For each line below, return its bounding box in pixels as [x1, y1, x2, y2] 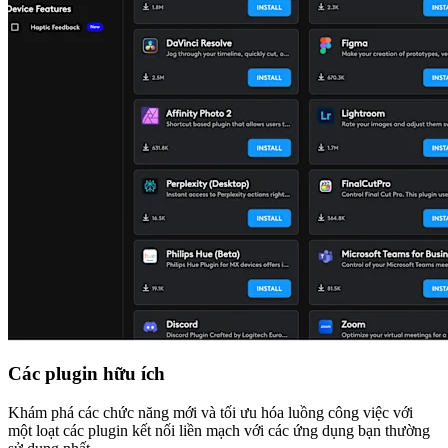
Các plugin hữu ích [8, 363, 165, 385]
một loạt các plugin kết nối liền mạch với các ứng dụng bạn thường [8, 421, 430, 439]
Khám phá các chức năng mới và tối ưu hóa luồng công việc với [8, 403, 413, 421]
